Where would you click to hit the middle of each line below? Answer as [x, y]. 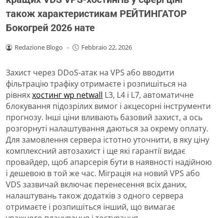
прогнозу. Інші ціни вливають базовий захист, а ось [104, 118]
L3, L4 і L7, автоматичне [148, 95]
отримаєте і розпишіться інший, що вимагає [91, 207]
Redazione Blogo [38, 47]
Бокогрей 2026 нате [50, 28]
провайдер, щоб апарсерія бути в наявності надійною [109, 162]
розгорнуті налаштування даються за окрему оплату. [107, 129]
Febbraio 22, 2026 [106, 47]
